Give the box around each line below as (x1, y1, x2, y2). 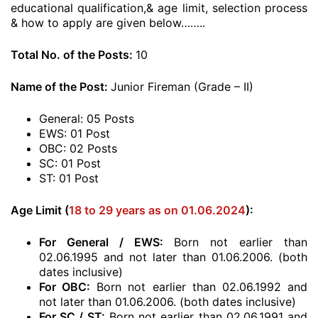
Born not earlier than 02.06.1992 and (90, 280, 308, 294)
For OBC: (39, 280, 91, 294)
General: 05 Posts (39, 111, 134, 126)
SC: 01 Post (39, 156, 101, 170)
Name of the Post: (11, 79, 111, 94)
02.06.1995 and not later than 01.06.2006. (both (39, 250, 307, 264)
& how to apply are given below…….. (11, 16, 205, 30)
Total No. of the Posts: (11, 48, 136, 62)
